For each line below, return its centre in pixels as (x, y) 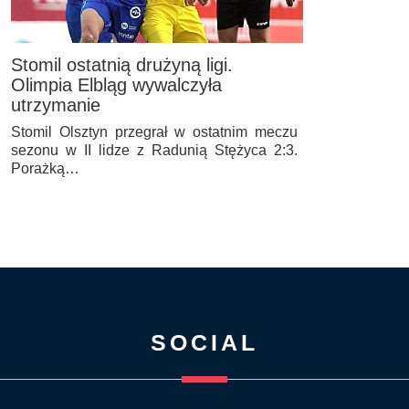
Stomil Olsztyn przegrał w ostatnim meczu (154, 131)
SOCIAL (204, 342)
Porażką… (45, 168)
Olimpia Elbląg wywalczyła (116, 84)
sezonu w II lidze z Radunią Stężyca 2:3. (154, 150)
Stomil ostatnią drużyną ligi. (122, 64)
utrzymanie (56, 105)
